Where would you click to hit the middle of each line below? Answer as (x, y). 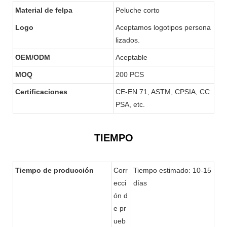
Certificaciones (41, 91)
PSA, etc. (130, 104)
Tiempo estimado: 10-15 (172, 170)
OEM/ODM (33, 57)
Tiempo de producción (54, 170)
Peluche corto (138, 10)
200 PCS (130, 74)
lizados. (128, 40)
